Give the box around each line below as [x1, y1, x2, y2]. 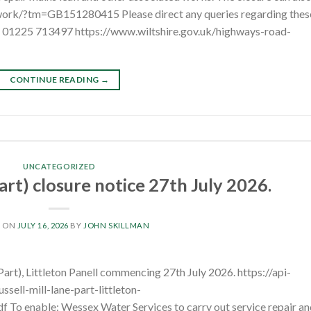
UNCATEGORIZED [23, 161, 96, 171]
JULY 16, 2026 [17, 221, 69, 230]
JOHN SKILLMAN [83, 221, 150, 230]
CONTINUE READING [9, 74, 101, 85]
